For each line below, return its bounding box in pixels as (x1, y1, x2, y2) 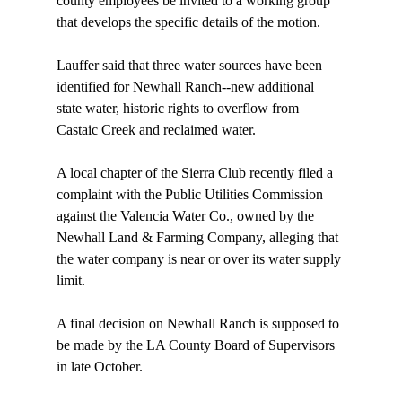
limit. (56, 273, 85, 289)
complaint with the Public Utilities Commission (56, 187, 327, 203)
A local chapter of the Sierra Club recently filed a (56, 165, 336, 181)
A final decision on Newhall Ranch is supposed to (56, 316, 343, 332)
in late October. (56, 359, 143, 375)
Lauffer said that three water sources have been (56, 57, 326, 74)
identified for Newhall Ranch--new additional (56, 79, 318, 95)
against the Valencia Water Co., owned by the (56, 208, 318, 224)
